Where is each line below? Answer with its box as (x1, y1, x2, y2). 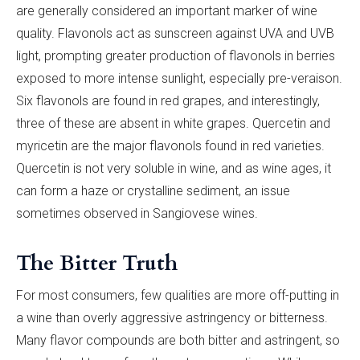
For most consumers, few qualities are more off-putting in (16, 287, 339, 303)
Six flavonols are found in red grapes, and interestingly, (16, 92, 320, 108)
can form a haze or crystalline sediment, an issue (16, 182, 290, 198)
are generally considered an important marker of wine (16, 2, 317, 18)
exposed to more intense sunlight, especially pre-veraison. (16, 70, 342, 86)
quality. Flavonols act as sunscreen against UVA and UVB (16, 25, 334, 41)
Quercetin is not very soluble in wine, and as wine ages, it (16, 160, 331, 176)
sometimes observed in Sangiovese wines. (16, 205, 258, 221)
